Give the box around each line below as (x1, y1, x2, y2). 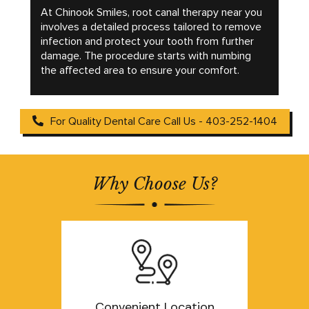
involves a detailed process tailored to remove (41, 19, 261, 34)
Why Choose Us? (92, 173, 217, 194)
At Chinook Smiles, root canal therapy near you (41, 5, 262, 19)
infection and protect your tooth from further (41, 34, 254, 48)
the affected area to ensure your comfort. (41, 63, 239, 77)
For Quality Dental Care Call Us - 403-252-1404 (50, 114, 277, 128)
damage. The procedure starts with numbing (41, 48, 251, 63)
